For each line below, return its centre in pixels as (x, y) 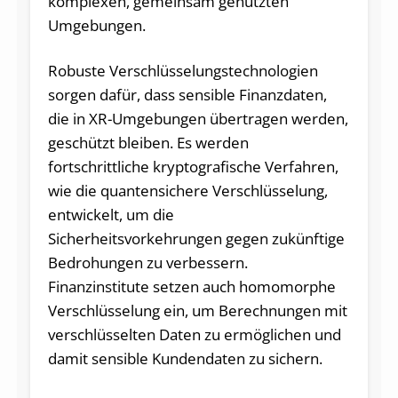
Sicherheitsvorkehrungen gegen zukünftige (196, 238)
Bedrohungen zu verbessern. (147, 262)
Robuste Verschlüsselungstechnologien (183, 70)
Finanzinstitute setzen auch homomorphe (191, 286)
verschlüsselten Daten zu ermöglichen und (194, 334)
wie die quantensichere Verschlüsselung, (187, 190)
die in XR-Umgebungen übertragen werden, (198, 118)
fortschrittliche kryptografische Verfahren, (193, 166)
